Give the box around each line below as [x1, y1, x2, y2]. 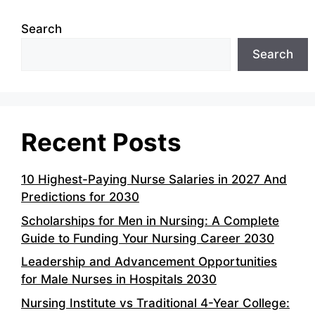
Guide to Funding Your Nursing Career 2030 [21, 231, 274, 245]
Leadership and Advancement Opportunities [21, 255, 277, 269]
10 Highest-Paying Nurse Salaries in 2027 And [21, 172, 287, 187]
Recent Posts [21, 127, 181, 157]
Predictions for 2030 [21, 190, 139, 205]
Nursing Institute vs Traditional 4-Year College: [21, 295, 290, 310]
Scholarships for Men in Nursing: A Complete [21, 213, 279, 228]
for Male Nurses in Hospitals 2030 [21, 272, 217, 287]
